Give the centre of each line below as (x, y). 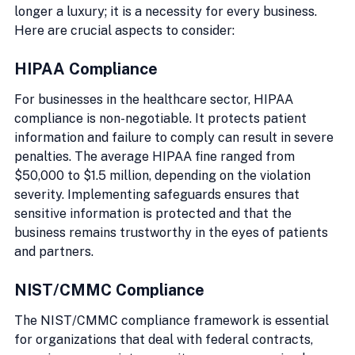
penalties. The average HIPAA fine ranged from (156, 156)
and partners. (54, 251)
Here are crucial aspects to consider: (124, 30)
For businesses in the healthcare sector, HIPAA (155, 99)
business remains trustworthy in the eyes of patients (173, 232)
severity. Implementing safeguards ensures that (158, 194)
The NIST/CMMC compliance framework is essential (173, 320)
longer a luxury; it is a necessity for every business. (167, 11)
